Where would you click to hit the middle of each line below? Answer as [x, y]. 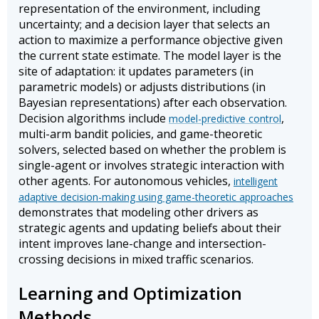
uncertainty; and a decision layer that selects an [144, 25]
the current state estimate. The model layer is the [150, 56]
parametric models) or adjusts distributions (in [142, 87]
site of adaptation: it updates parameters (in [136, 72]
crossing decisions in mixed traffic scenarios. [136, 260]
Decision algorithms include [94, 119]
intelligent [256, 182]
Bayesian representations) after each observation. [153, 103]
